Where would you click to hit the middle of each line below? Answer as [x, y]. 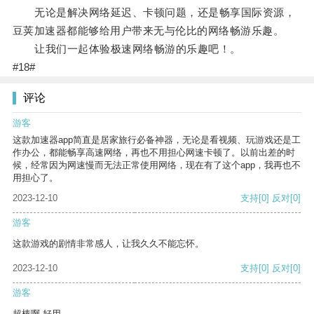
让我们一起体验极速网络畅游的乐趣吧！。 [127, 49]
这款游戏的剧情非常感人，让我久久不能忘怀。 [108, 244]
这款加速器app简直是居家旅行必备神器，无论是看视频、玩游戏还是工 [157, 140]
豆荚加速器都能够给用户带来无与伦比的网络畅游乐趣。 [148, 31]
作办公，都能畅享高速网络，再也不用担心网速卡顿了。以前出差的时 [154, 153]
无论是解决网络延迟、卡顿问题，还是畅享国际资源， [154, 13]
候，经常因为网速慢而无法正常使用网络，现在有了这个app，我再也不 [157, 165]
